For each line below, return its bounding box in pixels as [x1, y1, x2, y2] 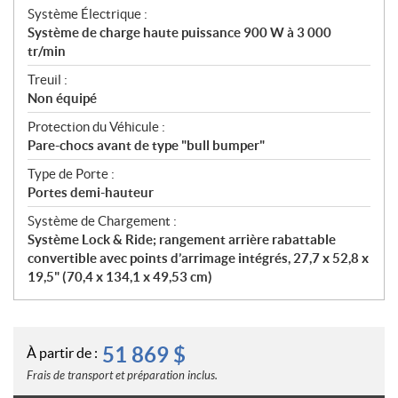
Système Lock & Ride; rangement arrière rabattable [28, 231, 336, 247]
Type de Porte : [28, 165, 115, 181]
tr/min [28, 43, 66, 59]
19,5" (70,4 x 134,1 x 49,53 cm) [28, 268, 212, 284]
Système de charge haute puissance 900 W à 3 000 [28, 24, 331, 40]
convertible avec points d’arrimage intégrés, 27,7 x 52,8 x [28, 250, 369, 266]
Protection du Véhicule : [28, 118, 165, 134]
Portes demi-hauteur [28, 184, 154, 200]
